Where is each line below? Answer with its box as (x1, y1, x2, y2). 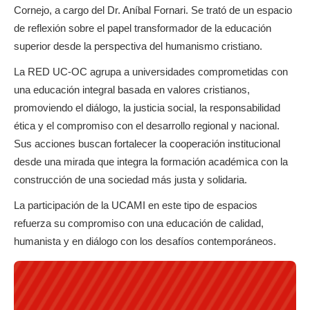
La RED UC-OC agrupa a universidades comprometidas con (14, 66, 288, 77)
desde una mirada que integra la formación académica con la (14, 156, 288, 167)
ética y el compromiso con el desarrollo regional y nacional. (14, 120, 280, 131)
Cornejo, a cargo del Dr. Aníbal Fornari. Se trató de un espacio (14, 4, 292, 16)
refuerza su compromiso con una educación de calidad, (14, 217, 264, 229)
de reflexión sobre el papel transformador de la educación (14, 22, 271, 34)
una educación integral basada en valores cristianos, (14, 84, 250, 95)
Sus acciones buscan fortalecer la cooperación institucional (14, 138, 280, 149)
